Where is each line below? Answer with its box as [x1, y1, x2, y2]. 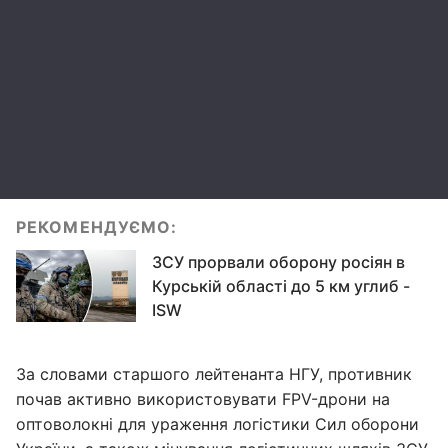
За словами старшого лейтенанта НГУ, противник [16, 364, 412, 384]
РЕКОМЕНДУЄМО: [16, 217, 178, 237]
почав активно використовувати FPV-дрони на [16, 389, 390, 409]
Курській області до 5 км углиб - [152, 276, 410, 296]
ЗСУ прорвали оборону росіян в [152, 252, 405, 272]
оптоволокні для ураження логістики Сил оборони [16, 414, 419, 434]
